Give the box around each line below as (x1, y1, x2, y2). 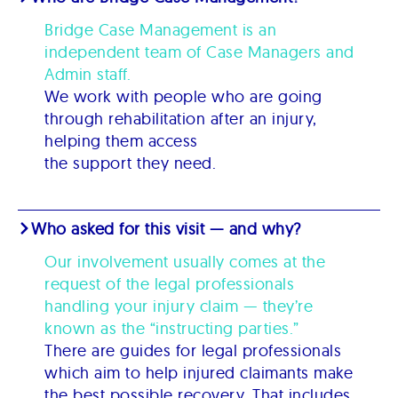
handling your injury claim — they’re (44, 295, 313, 316)
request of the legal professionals (44, 273, 294, 294)
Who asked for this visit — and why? (31, 218, 301, 239)
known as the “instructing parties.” (44, 317, 299, 338)
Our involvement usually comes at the (44, 251, 325, 272)
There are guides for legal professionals (44, 339, 341, 361)
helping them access (44, 130, 198, 151)
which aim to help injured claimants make (44, 362, 353, 383)
